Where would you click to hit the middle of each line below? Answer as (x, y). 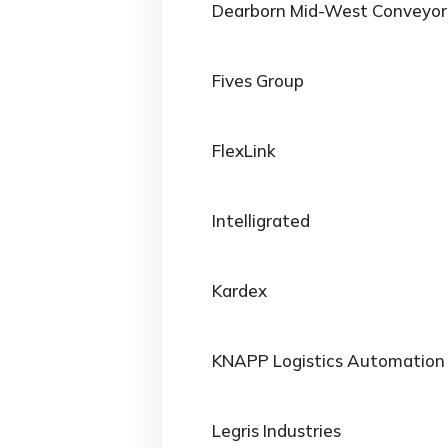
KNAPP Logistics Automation (328, 360)
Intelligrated (261, 220)
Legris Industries (276, 430)
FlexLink (244, 150)
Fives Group (258, 80)
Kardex (239, 290)
